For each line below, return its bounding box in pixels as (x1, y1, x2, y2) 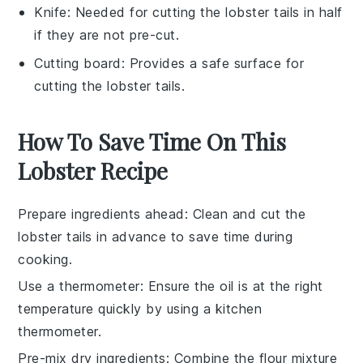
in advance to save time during (92, 228, 293, 245)
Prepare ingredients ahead (18, 205, 185, 222)
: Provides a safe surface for (121, 54, 305, 71)
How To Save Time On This (18, 126, 287, 156)
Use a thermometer (18, 277, 140, 294)
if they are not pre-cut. (34, 26, 180, 43)
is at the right (233, 277, 323, 294)
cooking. (18, 250, 73, 267)
